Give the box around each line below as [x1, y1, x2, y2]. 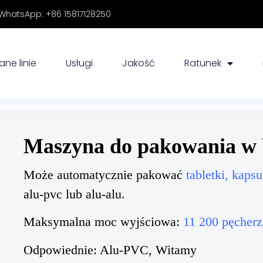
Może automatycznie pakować [23, 139, 186, 154]
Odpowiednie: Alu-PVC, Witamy [23, 214, 197, 229]
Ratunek [184, 56, 222, 70]
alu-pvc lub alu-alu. [23, 159, 125, 173]
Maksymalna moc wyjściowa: [23, 186, 183, 201]
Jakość [122, 56, 156, 70]
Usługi [66, 56, 93, 70]
